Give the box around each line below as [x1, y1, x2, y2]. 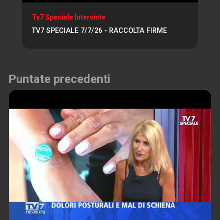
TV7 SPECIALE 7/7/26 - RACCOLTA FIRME [32, 27, 167, 35]
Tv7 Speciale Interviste [32, 13, 106, 22]
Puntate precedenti [9, 72, 110, 86]
